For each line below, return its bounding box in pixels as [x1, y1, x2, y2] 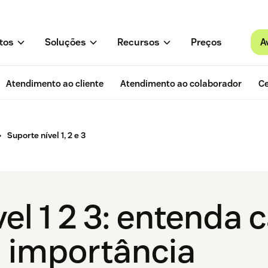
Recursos [117, 36, 160, 49]
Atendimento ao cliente [6, 78, 103, 90]
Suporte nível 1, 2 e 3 [7, 130, 86, 141]
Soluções [44, 36, 86, 49]
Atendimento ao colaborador [120, 78, 242, 90]
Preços [190, 36, 222, 49]
